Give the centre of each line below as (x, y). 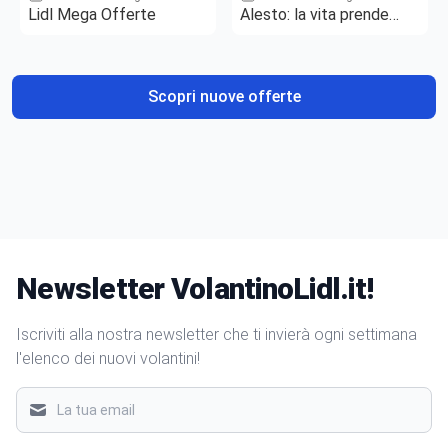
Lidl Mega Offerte (92, 14)
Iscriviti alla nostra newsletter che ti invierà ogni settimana (216, 334)
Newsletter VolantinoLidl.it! (194, 288)
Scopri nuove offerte (224, 96)
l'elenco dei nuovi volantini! (108, 358)
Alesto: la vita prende (314, 14)
